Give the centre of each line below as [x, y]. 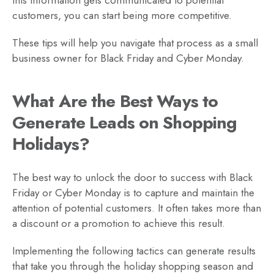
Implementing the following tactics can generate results [134, 250]
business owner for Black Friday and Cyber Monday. [128, 58]
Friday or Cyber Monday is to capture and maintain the [133, 192]
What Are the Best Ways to [115, 101]
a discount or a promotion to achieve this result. [119, 223]
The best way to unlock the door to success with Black [132, 177]
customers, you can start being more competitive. [122, 15]
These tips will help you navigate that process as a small [135, 43]
